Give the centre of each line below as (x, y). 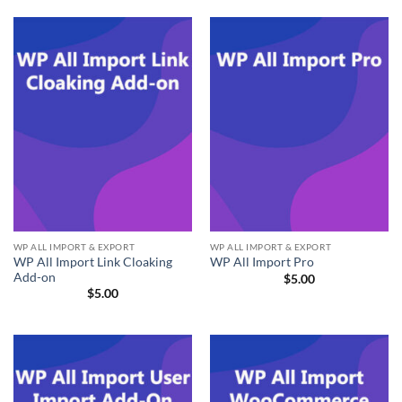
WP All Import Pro (262, 262)
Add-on (34, 277)
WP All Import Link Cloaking (92, 262)
